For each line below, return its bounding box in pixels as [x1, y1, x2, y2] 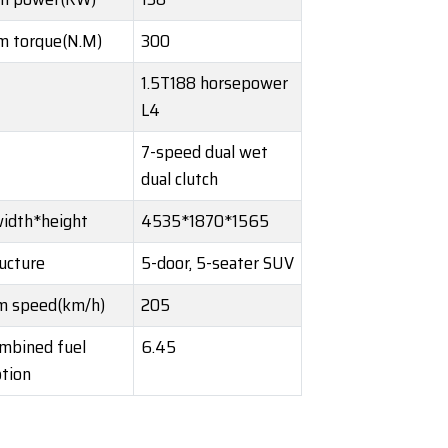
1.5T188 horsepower [141, 69, 288, 98]
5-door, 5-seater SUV [141, 249, 294, 278]
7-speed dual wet [141, 138, 268, 167]
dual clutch [141, 165, 218, 194]
